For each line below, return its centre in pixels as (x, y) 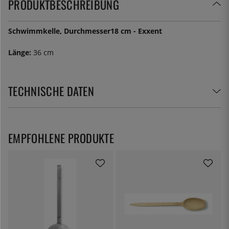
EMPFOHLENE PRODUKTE (61, 138)
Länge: (20, 52)
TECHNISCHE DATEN (51, 90)
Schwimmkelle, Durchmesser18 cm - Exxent (85, 31)
